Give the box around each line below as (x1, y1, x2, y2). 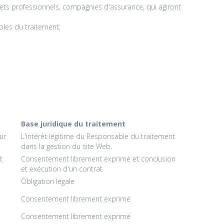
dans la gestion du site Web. (21, 141, 112, 151)
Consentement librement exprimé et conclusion (21, 153, 176, 163)
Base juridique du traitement (21, 118, 126, 128)
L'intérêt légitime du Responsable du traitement (21, 131, 175, 141)
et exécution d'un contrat (21, 163, 103, 173)
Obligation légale (21, 176, 75, 186)
